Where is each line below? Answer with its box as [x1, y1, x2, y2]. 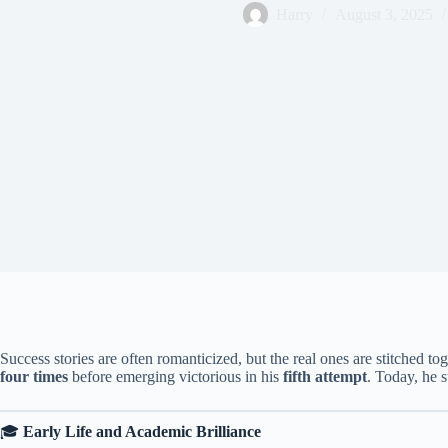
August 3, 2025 [335, 5, 433, 23]
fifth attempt [283, 368, 367, 385]
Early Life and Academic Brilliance [23, 423, 261, 440]
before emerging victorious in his [68, 368, 283, 385]
